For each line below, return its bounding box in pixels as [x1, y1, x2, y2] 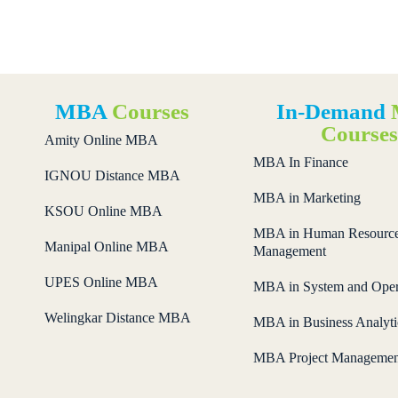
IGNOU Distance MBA [44, 167, 180, 183]
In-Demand [275, 99, 391, 123]
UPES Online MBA [44, 274, 158, 290]
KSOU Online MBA [44, 203, 163, 219]
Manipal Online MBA [44, 238, 169, 254]
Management [252, 243, 326, 259]
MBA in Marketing [252, 189, 361, 205]
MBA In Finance [252, 154, 348, 170]
